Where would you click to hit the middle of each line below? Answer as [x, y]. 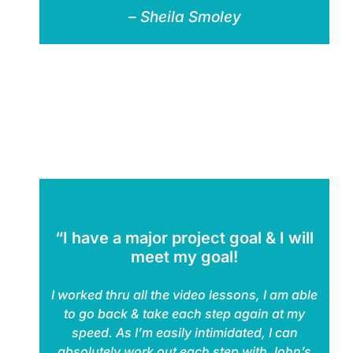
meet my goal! [184, 256]
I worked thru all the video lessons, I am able [184, 294]
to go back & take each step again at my [184, 313]
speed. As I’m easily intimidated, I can [184, 332]
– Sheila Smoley [184, 17]
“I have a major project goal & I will [184, 238]
